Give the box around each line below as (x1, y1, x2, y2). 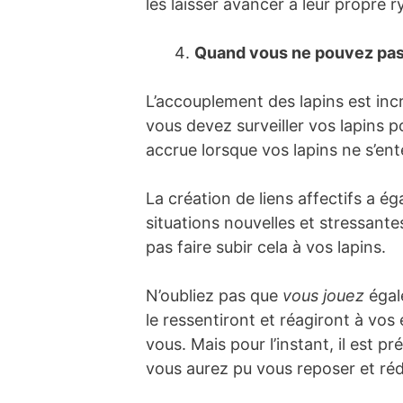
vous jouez (282, 286, 369, 305)
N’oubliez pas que (146, 286, 282, 305)
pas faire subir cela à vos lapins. (146, 237, 386, 256)
